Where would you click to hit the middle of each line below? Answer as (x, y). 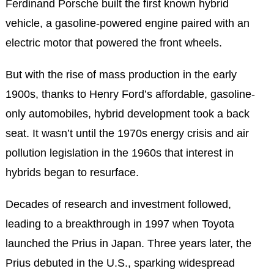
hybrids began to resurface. (72, 172)
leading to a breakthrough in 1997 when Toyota (120, 224)
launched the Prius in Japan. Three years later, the (128, 243)
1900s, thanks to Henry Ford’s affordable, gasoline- (130, 94)
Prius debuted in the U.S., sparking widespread (120, 263)
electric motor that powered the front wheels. (113, 43)
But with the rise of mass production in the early (121, 74)
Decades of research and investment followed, (118, 204)
